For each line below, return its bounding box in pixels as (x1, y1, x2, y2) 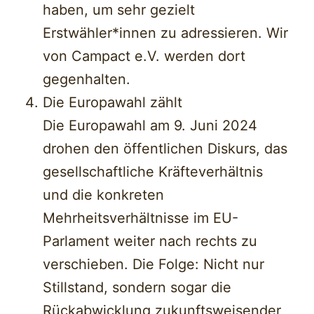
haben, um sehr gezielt (43, 1, 196, 19)
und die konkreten (43, 186, 165, 204)
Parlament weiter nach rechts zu (43, 233, 258, 250)
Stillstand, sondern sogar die (43, 279, 232, 296)
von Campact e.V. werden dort (43, 48, 246, 65)
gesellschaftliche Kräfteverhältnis (43, 163, 264, 181)
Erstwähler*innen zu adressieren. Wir (43, 25, 289, 42)
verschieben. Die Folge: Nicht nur (43, 256, 265, 273)
